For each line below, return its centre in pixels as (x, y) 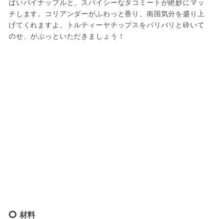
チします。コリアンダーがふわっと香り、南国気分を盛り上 (107, 13)
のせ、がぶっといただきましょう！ (67, 36)
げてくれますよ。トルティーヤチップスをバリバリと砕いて (107, 25)
